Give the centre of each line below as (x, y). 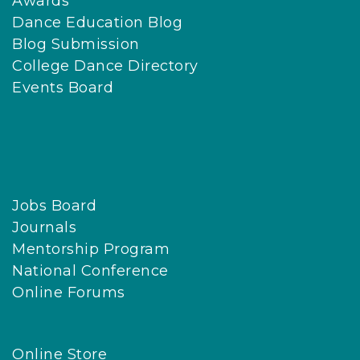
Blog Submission (76, 45)
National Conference (90, 271)
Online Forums (69, 293)
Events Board (63, 88)
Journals (44, 228)
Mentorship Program (91, 250)
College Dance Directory (105, 66)
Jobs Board (54, 206)
